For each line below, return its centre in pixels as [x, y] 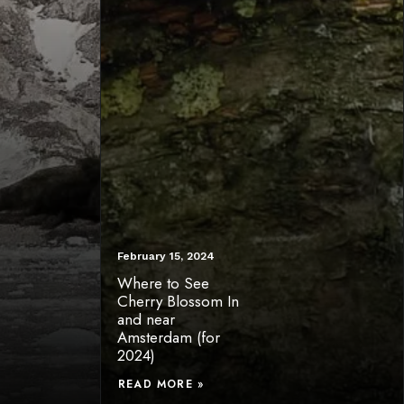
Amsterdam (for [169, 337]
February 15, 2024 [166, 256]
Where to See [163, 283]
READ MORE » [161, 384]
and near [146, 319]
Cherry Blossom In [178, 301]
